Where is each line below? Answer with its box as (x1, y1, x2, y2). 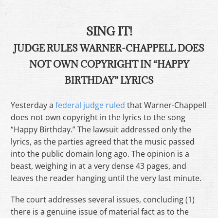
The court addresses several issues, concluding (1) (11, 194, 195, 205)
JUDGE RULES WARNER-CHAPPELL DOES (14, 42, 204, 54)
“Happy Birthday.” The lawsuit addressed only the (11, 124, 192, 135)
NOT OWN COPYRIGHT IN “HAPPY (29, 58, 189, 71)
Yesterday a (11, 99, 56, 110)
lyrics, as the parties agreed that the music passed (11, 136, 195, 147)
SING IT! (86, 24, 132, 39)
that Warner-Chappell (125, 99, 207, 110)
